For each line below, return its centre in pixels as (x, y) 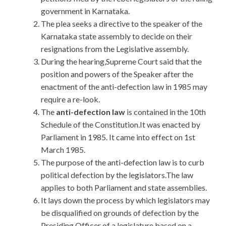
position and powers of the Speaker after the (117, 74)
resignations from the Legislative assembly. (115, 49)
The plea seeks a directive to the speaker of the (122, 24)
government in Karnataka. (85, 11)
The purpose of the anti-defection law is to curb (123, 162)
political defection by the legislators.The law (117, 175)
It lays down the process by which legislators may (125, 200)
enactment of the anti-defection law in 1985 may (124, 87)
